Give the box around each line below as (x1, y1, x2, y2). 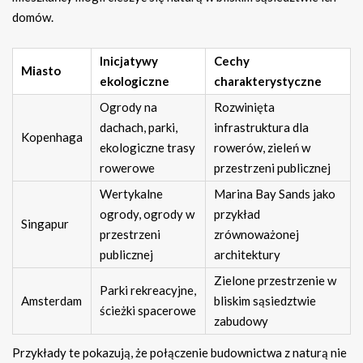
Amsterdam (21, 293, 82, 309)
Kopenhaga (21, 130, 83, 145)
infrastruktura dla (214, 120, 309, 135)
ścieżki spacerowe (100, 303, 196, 318)
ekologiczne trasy (100, 140, 195, 156)
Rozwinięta (214, 100, 275, 115)
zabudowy (214, 314, 268, 329)
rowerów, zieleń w (214, 140, 310, 156)
